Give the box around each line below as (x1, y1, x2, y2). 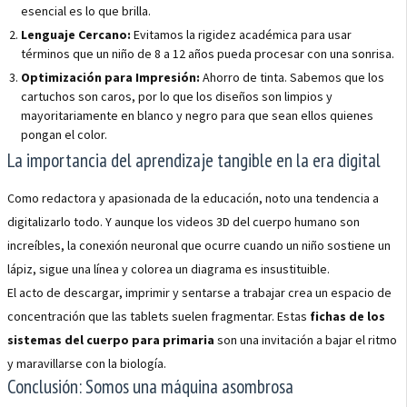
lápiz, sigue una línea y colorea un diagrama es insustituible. (7, 261, 330, 277)
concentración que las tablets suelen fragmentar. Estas (7, 308, 310, 324)
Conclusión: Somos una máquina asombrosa (7, 374, 293, 399)
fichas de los (310, 308, 385, 324)
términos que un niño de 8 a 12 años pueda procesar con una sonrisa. (21, 45, 394, 62)
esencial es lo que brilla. (21, 3, 151, 19)
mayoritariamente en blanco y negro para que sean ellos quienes (21, 107, 373, 124)
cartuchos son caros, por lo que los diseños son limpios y (21, 88, 333, 104)
